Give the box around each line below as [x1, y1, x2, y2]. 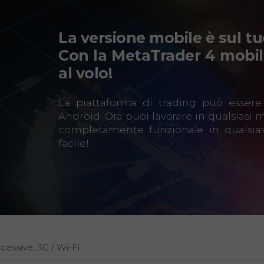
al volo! [58, 64, 113, 82]
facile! [58, 137, 89, 149]
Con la [58, 46, 112, 64]
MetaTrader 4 [111, 46, 216, 64]
